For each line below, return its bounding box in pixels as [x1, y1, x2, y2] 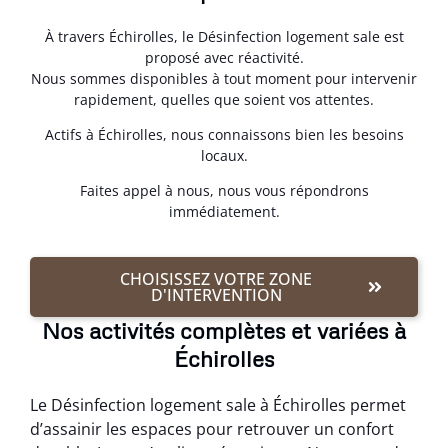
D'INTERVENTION [150, 283, 282, 306]
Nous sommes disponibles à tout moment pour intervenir [31, 68, 417, 88]
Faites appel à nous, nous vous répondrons [79, 181, 369, 201]
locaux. [200, 146, 248, 166]
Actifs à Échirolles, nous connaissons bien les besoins [44, 125, 404, 145]
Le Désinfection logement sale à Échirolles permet [30, 393, 406, 416]
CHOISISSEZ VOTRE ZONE [120, 267, 312, 290]
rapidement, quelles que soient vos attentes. [74, 89, 374, 109]
